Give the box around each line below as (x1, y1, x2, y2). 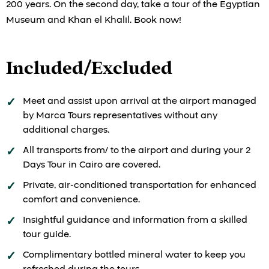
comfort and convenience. (23, 193, 140, 206)
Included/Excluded (6, 58, 172, 77)
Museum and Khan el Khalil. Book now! (6, 13, 181, 26)
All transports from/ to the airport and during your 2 (23, 144, 250, 157)
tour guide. (23, 228, 71, 241)
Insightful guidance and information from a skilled (23, 213, 247, 226)
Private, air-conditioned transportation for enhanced (23, 178, 256, 192)
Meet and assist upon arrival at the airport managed (23, 94, 256, 107)
